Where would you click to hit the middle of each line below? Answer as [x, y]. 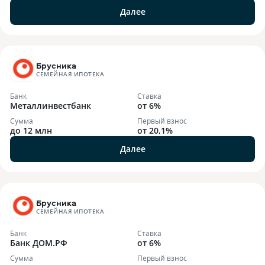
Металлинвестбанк [51, 106]
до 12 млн [31, 130]
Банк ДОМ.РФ [39, 243]
